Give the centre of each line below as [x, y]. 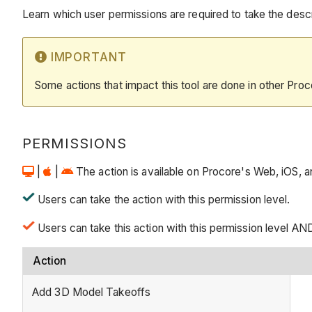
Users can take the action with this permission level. [163, 200]
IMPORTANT [88, 57]
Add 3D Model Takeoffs [92, 292]
